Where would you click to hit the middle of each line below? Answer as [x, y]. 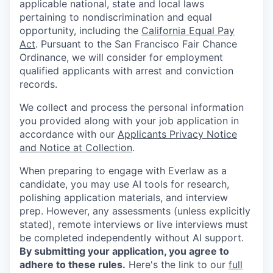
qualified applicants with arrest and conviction [126, 70]
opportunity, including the [80, 30]
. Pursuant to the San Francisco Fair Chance [136, 44]
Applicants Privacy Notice [177, 134]
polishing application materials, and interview [124, 197]
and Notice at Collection [76, 147]
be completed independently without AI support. [132, 237]
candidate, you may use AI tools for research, [124, 184]
